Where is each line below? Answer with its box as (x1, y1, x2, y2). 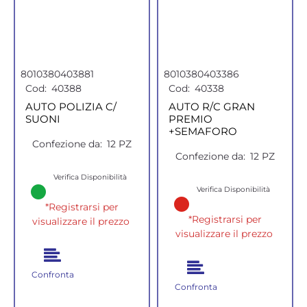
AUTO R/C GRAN (169, 99, 255, 113)
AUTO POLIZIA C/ (25, 99, 116, 113)
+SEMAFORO (169, 124, 237, 138)
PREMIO (169, 112, 212, 125)
